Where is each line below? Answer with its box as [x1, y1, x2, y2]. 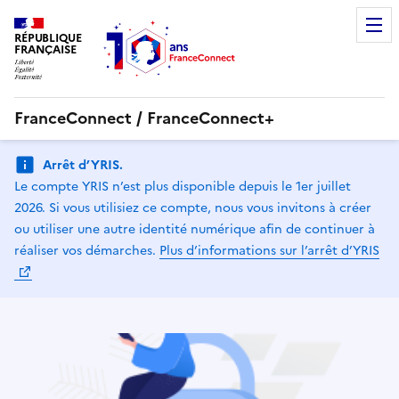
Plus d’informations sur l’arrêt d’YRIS [159, 241, 379, 261]
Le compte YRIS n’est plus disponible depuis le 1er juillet [14, 177, 351, 197]
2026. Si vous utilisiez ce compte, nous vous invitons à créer [14, 199, 371, 218]
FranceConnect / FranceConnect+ [14, 105, 274, 130]
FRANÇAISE [14, 41, 77, 59]
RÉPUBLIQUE [14, 29, 82, 47]
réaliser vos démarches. [14, 241, 159, 261]
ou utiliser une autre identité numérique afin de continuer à [14, 220, 375, 240]
